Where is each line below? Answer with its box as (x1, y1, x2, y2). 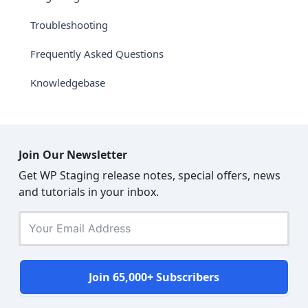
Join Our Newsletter (19, 146, 127, 162)
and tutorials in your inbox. (19, 184, 159, 199)
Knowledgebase (30, 76, 105, 90)
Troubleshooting (30, 18, 108, 32)
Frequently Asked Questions (30, 47, 164, 61)
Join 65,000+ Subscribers (89, 269, 219, 285)
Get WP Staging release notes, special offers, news (19, 167, 280, 183)
